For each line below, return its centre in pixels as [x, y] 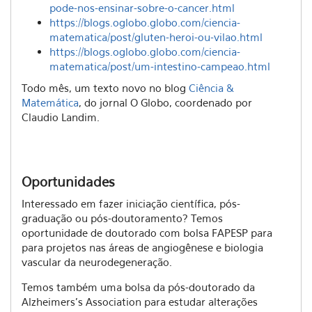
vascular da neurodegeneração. [97, 262]
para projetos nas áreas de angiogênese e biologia [142, 247]
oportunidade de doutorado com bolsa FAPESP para [147, 233]
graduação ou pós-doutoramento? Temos [122, 218]
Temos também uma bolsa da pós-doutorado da [138, 287]
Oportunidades [68, 182]
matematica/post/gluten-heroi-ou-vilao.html [156, 37]
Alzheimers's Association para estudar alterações [140, 302]
